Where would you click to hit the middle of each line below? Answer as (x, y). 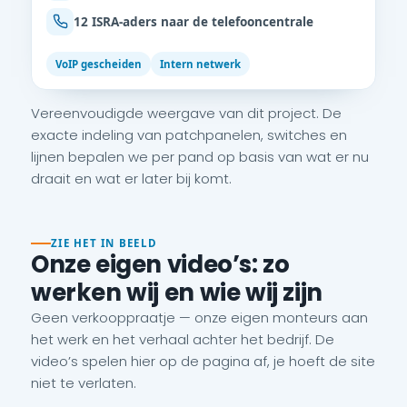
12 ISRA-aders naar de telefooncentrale (194, 21)
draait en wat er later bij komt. (131, 178)
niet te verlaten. (84, 383)
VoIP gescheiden (99, 64)
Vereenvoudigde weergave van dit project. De (186, 113)
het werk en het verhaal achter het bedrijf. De (183, 339)
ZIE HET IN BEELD (104, 243)
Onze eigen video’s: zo (160, 264)
